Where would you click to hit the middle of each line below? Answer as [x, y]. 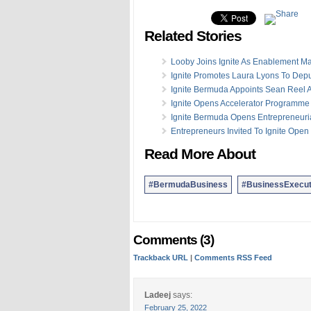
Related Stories [193, 36]
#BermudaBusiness [188, 184]
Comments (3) [174, 239]
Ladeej [158, 295]
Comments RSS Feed [233, 257]
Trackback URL [161, 257]
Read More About [200, 154]
